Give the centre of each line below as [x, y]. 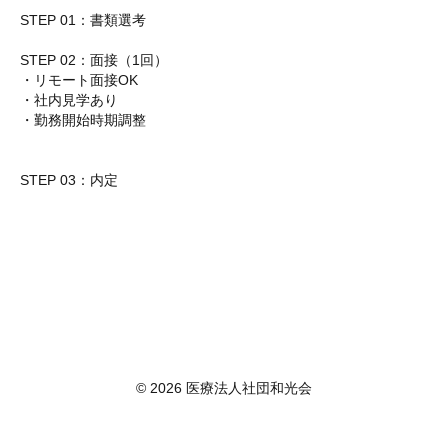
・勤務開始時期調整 [83, 120]
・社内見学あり [69, 100]
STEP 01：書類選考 [83, 20]
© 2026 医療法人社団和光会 [224, 388]
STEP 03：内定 [69, 180]
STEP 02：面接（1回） [94, 60]
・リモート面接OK [79, 80]
